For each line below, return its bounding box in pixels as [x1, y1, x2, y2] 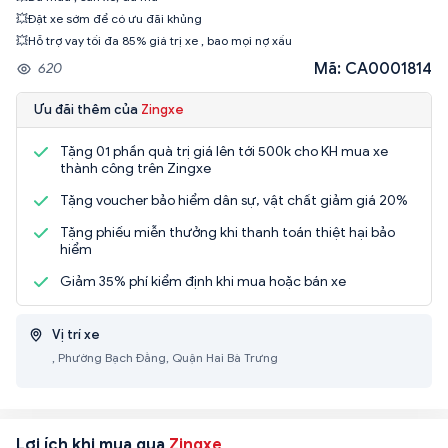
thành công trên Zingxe [60, 159, 211, 177]
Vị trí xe [52, 325, 100, 343]
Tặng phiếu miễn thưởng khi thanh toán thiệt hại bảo [60, 223, 395, 241]
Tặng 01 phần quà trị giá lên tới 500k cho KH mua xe [60, 142, 388, 160]
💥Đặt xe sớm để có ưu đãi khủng [16, 10, 202, 26]
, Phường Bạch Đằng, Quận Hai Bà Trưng [52, 349, 278, 365]
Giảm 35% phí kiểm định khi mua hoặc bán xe [60, 272, 346, 290]
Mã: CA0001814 [314, 58, 432, 79]
